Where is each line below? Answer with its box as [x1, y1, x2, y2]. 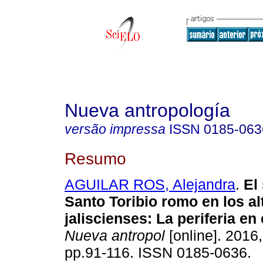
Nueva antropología [65, 100, 230, 121]
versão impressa [65, 122, 166, 137]
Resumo [65, 149, 126, 168]
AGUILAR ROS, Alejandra [65, 176, 235, 193]
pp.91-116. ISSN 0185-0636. [65, 244, 251, 261]
